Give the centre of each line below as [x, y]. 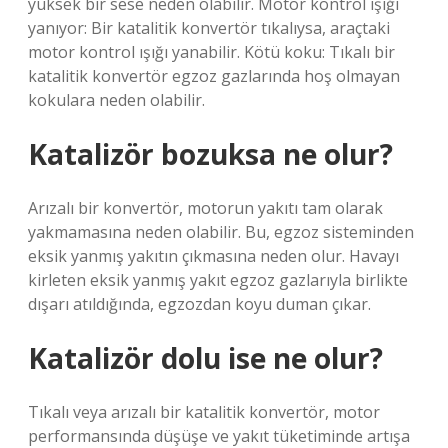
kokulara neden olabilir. [116, 100]
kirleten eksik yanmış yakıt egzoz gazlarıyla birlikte [218, 280]
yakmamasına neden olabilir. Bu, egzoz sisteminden [221, 232]
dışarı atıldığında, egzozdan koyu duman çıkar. [199, 304]
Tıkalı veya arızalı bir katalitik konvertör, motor [204, 412]
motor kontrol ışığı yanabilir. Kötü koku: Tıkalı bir [211, 52]
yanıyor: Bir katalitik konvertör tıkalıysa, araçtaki [209, 28]
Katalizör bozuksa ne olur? [210, 154]
